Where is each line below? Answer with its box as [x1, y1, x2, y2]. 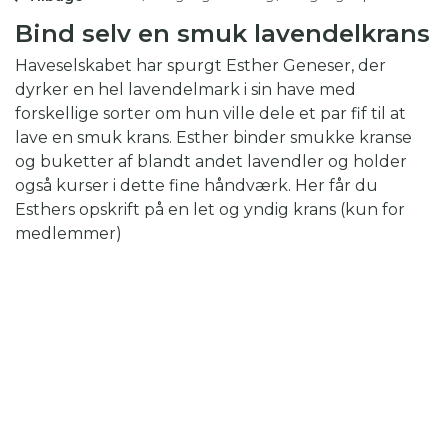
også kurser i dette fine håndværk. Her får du [15, 176, 378, 195]
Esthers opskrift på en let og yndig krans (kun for [15, 200, 405, 219]
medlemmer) [15, 224, 122, 243]
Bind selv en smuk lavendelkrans [15, 19, 430, 48]
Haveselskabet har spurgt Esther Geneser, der [15, 56, 386, 75]
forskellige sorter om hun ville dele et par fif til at [15, 104, 406, 123]
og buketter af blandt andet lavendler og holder [15, 152, 407, 171]
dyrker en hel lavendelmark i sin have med [15, 80, 356, 99]
